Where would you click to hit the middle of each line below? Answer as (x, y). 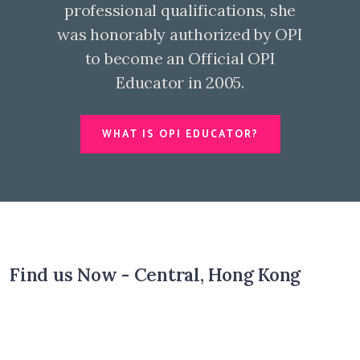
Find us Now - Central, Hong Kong (155, 274)
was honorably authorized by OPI (180, 34)
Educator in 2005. (180, 82)
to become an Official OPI (180, 58)
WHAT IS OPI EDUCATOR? (180, 135)
